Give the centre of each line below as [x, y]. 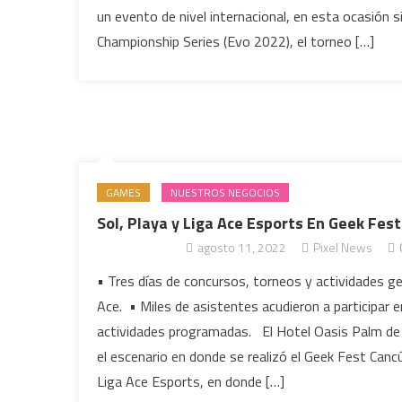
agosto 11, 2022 [242, 247]
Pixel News [343, 247]
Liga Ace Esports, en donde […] [191, 381]
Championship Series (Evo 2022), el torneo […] [236, 41]
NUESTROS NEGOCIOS [226, 192]
